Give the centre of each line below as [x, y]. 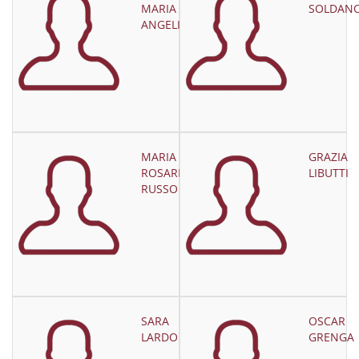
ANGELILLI [168, 24]
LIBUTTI [329, 173]
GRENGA [331, 337]
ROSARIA [165, 173]
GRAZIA [328, 157]
